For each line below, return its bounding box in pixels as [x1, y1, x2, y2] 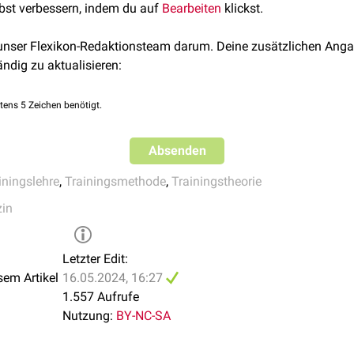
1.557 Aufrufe [62, 289, 139, 304]
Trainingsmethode [65, 174, 166, 189]
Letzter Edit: [62, 251, 128, 266]
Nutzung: [62, 308, 113, 323]
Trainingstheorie [171, 174, 262, 189]
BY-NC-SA [116, 308, 171, 323]
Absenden [148, 143, 206, 158]
